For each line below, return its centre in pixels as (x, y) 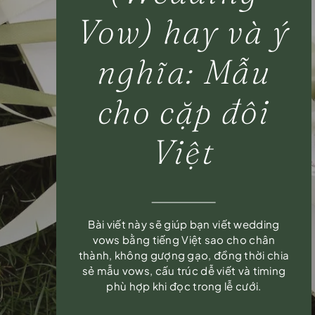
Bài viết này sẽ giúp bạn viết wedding (184, 224)
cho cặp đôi (184, 112)
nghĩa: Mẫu (184, 72)
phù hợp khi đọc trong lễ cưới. (184, 286)
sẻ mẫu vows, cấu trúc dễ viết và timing (184, 271)
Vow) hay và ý (184, 32)
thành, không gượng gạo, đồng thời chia (184, 255)
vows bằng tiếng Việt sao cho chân (184, 240)
